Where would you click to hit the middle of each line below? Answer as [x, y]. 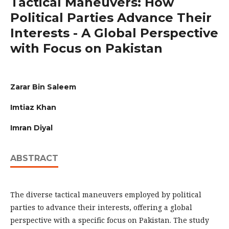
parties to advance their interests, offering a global [101, 208]
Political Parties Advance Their [111, 18]
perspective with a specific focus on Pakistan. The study [110, 220]
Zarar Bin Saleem [43, 87]
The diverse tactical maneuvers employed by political [106, 195]
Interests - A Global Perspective [114, 33]
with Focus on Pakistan [86, 49]
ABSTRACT [34, 158]
